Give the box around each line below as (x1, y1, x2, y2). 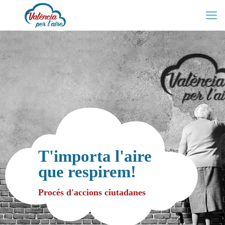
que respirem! (38, 163, 136, 181)
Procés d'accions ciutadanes (38, 187, 146, 197)
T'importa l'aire (38, 147, 152, 165)
